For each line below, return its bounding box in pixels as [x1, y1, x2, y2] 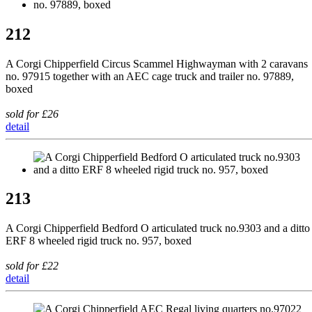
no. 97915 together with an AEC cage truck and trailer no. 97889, [6, 70, 294, 82]
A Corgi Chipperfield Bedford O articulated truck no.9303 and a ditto [6, 222, 310, 235]
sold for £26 [6, 107, 58, 120]
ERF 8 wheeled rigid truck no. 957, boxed [6, 235, 192, 247]
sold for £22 [6, 260, 58, 272]
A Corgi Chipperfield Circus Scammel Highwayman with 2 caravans [6, 57, 308, 70]
